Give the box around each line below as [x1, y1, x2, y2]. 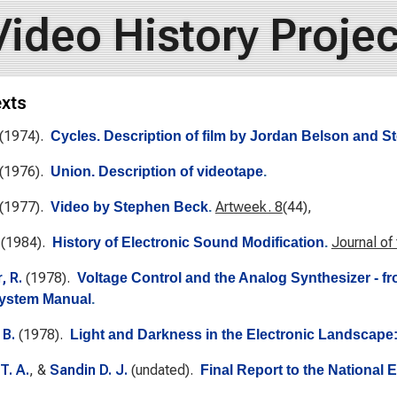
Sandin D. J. [49, 362, 128, 378]
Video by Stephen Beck [50, 199, 208, 214]
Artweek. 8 [214, 198, 283, 215]
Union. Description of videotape [50, 164, 263, 179]
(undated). [127, 362, 200, 378]
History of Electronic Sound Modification [51, 235, 324, 250]
